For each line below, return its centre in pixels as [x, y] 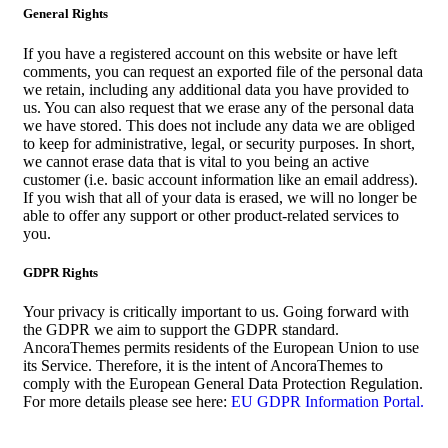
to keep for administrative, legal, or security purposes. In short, [219, 143]
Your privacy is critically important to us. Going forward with [216, 311]
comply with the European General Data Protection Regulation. [223, 383]
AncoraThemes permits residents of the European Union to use [221, 347]
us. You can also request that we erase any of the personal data [218, 107]
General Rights [65, 14]
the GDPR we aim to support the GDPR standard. [181, 329]
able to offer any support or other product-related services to [211, 215]
